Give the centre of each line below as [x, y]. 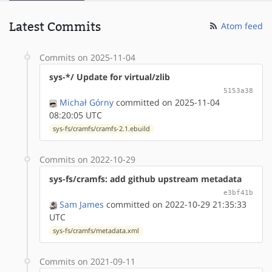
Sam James [82, 204]
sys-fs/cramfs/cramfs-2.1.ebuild [102, 128]
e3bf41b [238, 192]
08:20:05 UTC [76, 115]
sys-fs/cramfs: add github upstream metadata [145, 178]
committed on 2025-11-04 [167, 102]
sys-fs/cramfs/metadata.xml [96, 230]
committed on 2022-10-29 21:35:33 [175, 204]
